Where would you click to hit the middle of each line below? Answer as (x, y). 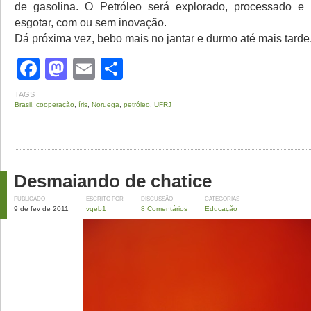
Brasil (23, 104)
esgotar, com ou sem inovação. (91, 22)
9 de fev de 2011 (41, 209)
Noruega (106, 104)
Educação (221, 209)
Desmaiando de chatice (113, 181)
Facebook (89, 69)
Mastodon (117, 69)
